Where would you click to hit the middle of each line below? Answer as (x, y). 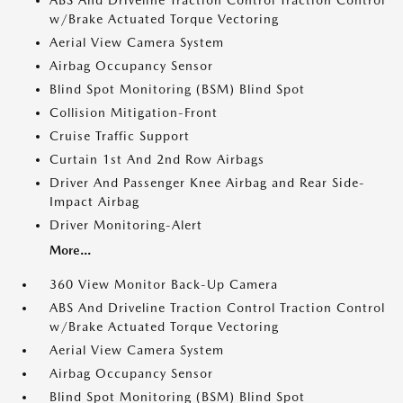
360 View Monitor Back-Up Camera (164, 285)
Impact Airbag (94, 202)
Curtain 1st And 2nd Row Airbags (157, 160)
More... (70, 251)
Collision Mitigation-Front (134, 113)
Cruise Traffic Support (120, 136)
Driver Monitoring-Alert (126, 225)
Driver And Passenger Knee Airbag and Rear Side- (207, 183)
